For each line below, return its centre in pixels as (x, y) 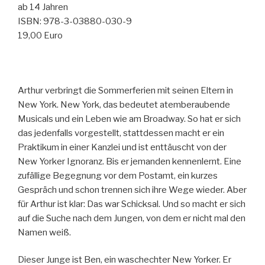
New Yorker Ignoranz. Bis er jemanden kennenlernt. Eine (130, 161)
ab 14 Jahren (43, 7)
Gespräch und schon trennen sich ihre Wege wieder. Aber (132, 190)
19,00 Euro (40, 35)
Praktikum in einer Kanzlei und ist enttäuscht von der (122, 147)
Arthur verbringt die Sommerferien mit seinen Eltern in (125, 90)
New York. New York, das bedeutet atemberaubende (124, 104)
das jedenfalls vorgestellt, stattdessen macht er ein (121, 133)
